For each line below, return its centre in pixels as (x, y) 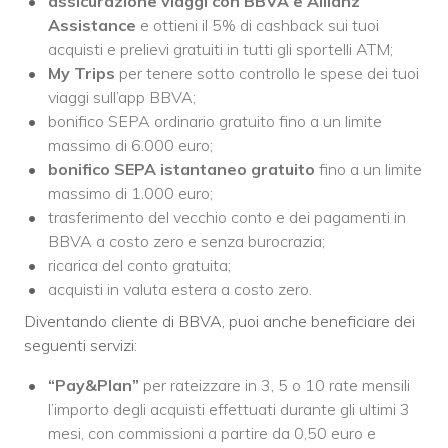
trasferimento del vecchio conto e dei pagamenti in (227, 216)
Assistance (92, 24)
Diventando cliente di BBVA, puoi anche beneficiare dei (219, 320)
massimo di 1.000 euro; (130, 192)
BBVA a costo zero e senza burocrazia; (186, 240)
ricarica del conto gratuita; (139, 264)
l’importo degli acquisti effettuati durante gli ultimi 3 (229, 408)
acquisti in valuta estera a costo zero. (180, 288)
